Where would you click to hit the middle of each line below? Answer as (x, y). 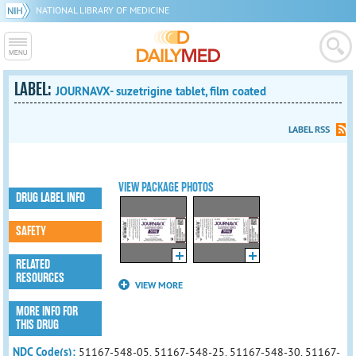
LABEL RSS (309, 130)
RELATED (33, 265)
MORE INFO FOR (47, 311)
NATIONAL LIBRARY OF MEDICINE (103, 10)
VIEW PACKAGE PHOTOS (166, 188)
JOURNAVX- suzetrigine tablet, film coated (161, 91)
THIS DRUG (38, 325)
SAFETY (31, 231)
